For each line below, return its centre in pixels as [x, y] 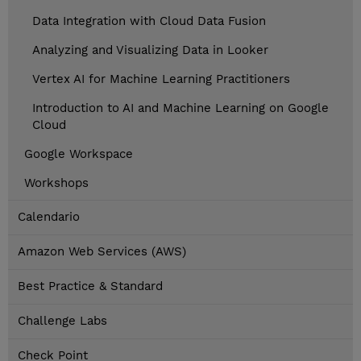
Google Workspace [79, 154]
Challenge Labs [62, 321]
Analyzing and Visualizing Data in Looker [150, 50]
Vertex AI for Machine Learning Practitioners [161, 79]
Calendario [49, 217]
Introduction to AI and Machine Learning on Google [180, 108]
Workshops [56, 183]
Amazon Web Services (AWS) [102, 252]
